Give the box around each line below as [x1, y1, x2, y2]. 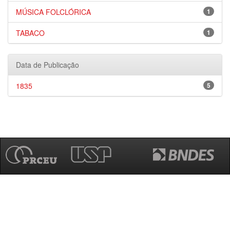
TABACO [16, 28, 45, 38]
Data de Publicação [16, 60, 79, 70]
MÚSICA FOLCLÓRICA [16, 7, 91, 17]
